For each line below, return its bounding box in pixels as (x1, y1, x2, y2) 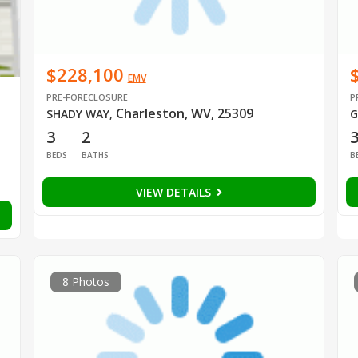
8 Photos (62, 274, 109, 290)
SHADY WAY (46, 105, 109, 121)
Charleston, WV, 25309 (115, 104, 253, 122)
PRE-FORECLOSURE (46, 90, 128, 103)
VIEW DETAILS (135, 184, 214, 200)
